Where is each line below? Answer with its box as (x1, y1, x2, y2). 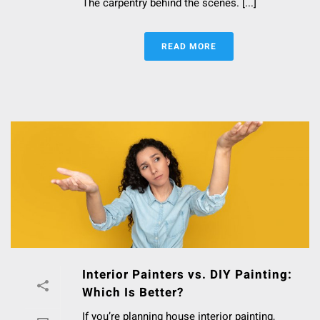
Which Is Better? (82, 283, 184, 301)
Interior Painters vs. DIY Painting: (82, 265, 292, 284)
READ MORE (161, 39, 216, 53)
